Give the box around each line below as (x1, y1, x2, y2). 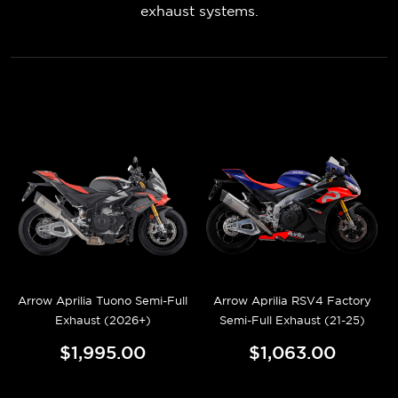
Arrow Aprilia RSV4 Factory (212, 293, 371, 307)
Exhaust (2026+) (54, 313, 151, 327)
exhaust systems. (139, 2, 259, 19)
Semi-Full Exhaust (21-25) (219, 313, 365, 327)
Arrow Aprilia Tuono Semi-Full (18, 293, 187, 307)
